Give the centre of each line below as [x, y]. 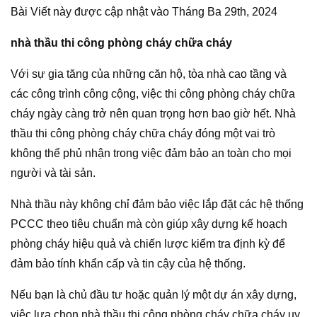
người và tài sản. [53, 173]
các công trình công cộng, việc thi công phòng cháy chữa [153, 93]
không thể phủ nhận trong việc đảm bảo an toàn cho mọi [151, 153]
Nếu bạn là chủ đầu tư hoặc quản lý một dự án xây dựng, [154, 294]
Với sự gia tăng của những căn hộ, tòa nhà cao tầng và [149, 74]
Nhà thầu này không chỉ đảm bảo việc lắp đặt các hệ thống [157, 204]
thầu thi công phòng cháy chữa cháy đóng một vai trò [143, 133]
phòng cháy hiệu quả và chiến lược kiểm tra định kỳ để [148, 243]
